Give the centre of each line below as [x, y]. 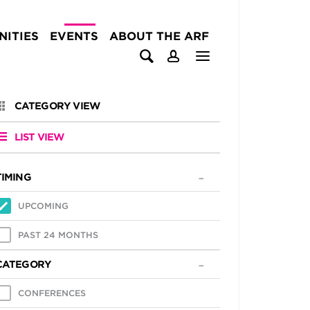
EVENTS [74, 36]
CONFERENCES [52, 293]
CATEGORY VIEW [57, 106]
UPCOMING [43, 206]
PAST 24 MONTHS [58, 235]
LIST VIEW [39, 137]
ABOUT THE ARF [159, 36]
